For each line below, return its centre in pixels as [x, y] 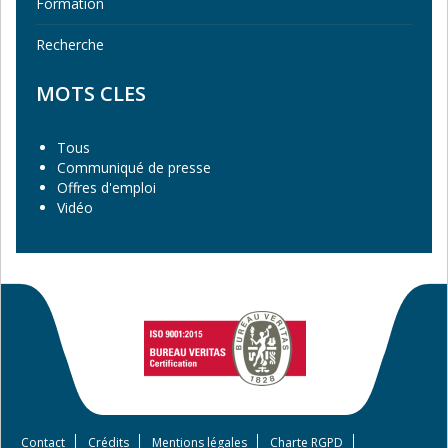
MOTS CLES [91, 93]
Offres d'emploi [106, 187]
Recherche [70, 44]
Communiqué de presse [134, 167]
